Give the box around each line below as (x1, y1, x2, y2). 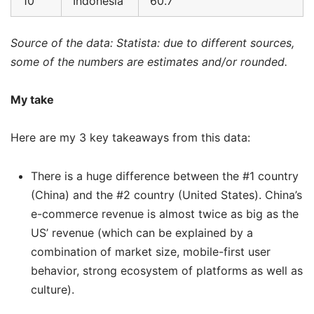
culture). (30, 282, 74, 296)
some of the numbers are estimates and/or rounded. (11, 55, 287, 69)
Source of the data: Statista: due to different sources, (11, 36, 294, 50)
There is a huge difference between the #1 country (30, 168, 299, 183)
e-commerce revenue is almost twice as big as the (30, 206, 299, 221)
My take (11, 93, 54, 107)
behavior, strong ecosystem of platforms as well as (30, 263, 303, 278)
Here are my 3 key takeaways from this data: (11, 130, 250, 145)
